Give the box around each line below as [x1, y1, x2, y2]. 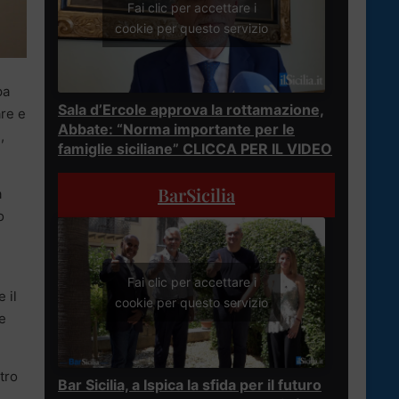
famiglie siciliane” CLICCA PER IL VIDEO [58, 139, 332, 158]
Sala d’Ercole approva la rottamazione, [58, 100, 324, 118]
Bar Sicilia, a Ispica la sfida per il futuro [58, 375, 322, 394]
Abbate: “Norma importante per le [58, 119, 295, 138]
